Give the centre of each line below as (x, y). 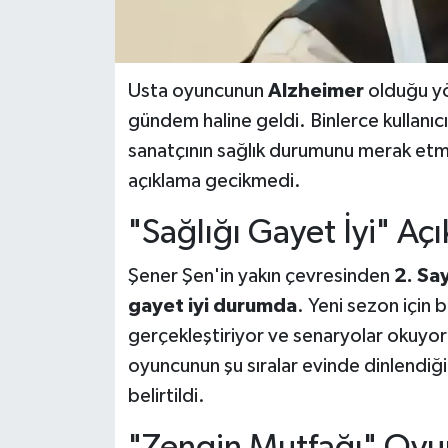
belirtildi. (166, 396)
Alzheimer (315, 90)
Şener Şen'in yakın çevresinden (260, 276)
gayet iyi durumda (212, 306)
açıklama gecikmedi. (214, 180)
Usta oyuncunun (197, 90)
